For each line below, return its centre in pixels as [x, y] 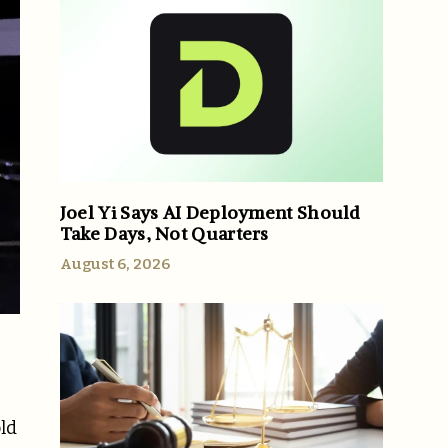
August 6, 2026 [114, 264]
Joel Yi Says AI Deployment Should [210, 213]
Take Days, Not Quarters [164, 234]
